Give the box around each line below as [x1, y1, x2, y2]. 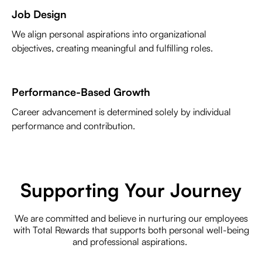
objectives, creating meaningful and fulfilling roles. [12, 42, 213, 54]
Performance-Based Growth [12, 85, 150, 99]
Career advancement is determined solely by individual [12, 106, 231, 118]
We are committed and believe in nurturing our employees [14, 212, 248, 225]
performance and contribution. [12, 120, 135, 132]
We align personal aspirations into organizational [12, 28, 206, 40]
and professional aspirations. [73, 236, 189, 248]
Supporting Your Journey [20, 178, 242, 202]
